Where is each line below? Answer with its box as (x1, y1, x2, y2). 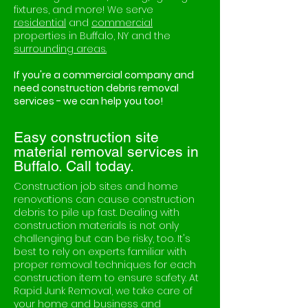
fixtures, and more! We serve (14, 3, 153, 16)
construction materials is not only (14, 219, 179, 232)
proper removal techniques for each (14, 258, 196, 272)
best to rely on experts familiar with (14, 245, 186, 258)
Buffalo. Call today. (14, 157, 138, 175)
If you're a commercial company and (14, 68, 194, 82)
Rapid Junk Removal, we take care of (14, 284, 192, 298)
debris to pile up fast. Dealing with (14, 206, 179, 219)
